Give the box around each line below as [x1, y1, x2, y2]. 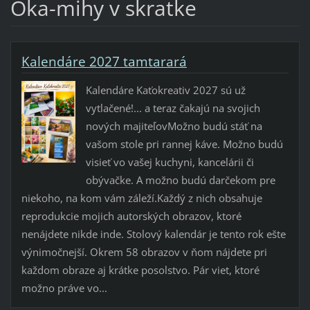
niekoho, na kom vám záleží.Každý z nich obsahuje [21, 190, 262, 205]
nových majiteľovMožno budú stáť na [85, 118, 262, 133]
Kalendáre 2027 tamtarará [21, 53, 187, 71]
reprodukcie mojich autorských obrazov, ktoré [21, 208, 241, 223]
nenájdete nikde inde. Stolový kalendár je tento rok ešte [21, 226, 286, 241]
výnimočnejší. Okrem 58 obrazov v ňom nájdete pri [21, 244, 267, 259]
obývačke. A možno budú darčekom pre [85, 172, 275, 187]
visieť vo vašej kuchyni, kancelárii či [85, 154, 254, 169]
